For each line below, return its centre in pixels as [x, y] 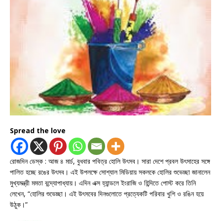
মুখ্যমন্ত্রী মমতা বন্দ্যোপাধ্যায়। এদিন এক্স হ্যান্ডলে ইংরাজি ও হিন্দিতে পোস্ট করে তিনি [103, 183]
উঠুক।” [19, 205]
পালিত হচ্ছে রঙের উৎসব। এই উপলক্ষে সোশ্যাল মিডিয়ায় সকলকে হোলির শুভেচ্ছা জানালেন [110, 172]
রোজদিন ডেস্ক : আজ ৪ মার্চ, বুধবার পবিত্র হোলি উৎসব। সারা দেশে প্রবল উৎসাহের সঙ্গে [110, 161]
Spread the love [38, 131]
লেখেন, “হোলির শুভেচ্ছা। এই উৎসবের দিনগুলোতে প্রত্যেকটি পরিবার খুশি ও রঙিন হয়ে [107, 194]
